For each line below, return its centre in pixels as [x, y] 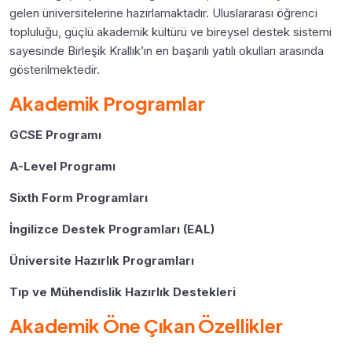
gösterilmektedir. [55, 69]
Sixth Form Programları [79, 197]
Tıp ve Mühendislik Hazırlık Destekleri [123, 291]
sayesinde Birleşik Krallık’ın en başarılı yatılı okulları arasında [167, 50]
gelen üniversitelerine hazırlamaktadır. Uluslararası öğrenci [163, 13]
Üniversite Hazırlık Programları [102, 260]
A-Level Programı [62, 166]
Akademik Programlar [107, 103]
